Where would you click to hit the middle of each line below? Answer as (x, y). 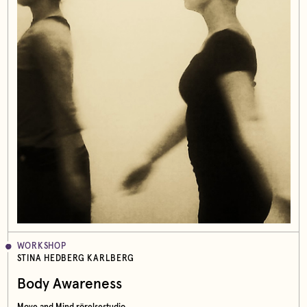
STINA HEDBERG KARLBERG (75, 259)
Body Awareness (69, 284)
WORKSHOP (41, 247)
